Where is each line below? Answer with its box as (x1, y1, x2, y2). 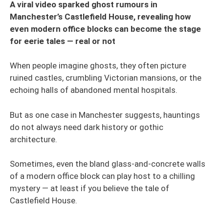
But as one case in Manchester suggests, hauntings (10, 109, 200, 120)
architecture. (10, 134, 57, 144)
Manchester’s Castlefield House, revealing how (10, 11, 191, 22)
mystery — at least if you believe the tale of (10, 183, 169, 193)
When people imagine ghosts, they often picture (10, 61, 186, 70)
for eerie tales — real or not (10, 36, 115, 46)
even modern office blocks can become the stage (10, 23, 201, 34)
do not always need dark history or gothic (10, 122, 163, 132)
